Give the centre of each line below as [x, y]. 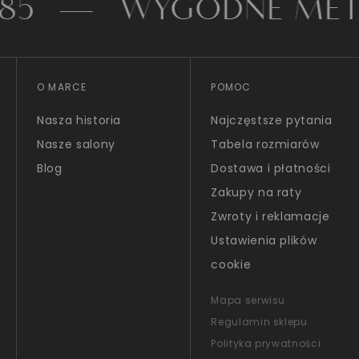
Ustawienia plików [264, 240]
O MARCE [62, 87]
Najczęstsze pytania [272, 120]
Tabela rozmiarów [265, 144]
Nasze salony [76, 144]
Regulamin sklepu [259, 322]
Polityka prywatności [266, 343]
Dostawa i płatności [271, 168]
